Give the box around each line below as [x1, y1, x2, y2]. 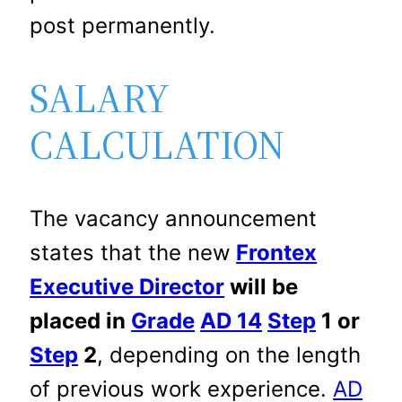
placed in [30, 307, 132, 334]
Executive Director [30, 273, 225, 300]
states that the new [30, 239, 232, 266]
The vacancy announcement [30, 205, 318, 232]
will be [224, 273, 299, 300]
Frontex [236, 239, 318, 266]
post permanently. [30, 12, 216, 39]
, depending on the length [97, 341, 362, 368]
